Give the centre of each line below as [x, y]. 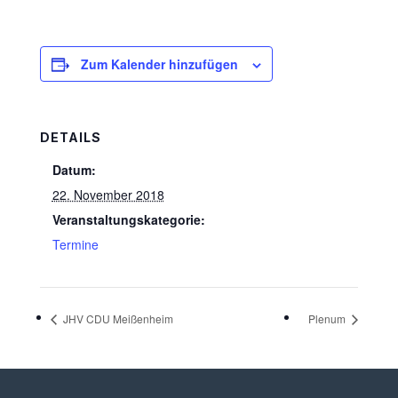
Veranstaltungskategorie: [128, 219]
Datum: [74, 170]
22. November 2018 [108, 195]
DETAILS [70, 137]
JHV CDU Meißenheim [116, 318]
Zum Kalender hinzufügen [159, 64]
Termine [75, 244]
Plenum [329, 318]
